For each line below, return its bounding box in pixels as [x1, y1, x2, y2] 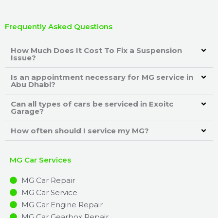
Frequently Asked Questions [5, 21, 112, 31]
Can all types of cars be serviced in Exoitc [11, 99, 173, 109]
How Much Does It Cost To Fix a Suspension [11, 45, 182, 55]
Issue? [11, 53, 36, 62]
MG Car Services [10, 155, 71, 164]
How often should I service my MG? [11, 126, 149, 135]
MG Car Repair [21, 175, 75, 185]
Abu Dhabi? [11, 79, 55, 89]
